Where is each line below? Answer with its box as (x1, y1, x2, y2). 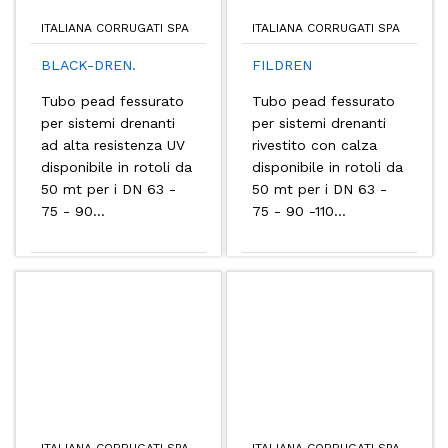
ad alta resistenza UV (41, 137, 185, 154)
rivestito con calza (252, 137, 377, 154)
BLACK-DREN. (41, 56, 136, 73)
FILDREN (252, 56, 312, 73)
